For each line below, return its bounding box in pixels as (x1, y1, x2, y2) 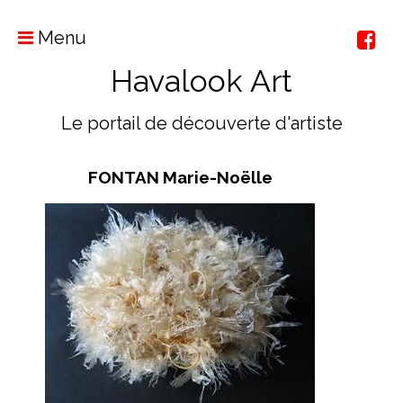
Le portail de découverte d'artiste (60, 112, 343, 134)
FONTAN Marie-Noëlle (87, 166, 273, 187)
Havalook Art (111, 63, 292, 99)
